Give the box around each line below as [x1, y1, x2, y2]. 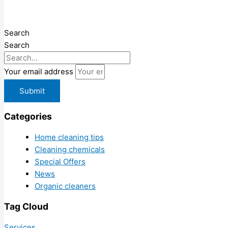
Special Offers [35, 156, 85, 166]
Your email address [4, 66, 75, 76]
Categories [4, 111, 52, 122]
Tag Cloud [4, 201, 48, 212]
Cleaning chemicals [35, 144, 105, 154]
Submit [19, 85, 45, 96]
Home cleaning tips [35, 132, 104, 142]
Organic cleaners [35, 181, 96, 191]
